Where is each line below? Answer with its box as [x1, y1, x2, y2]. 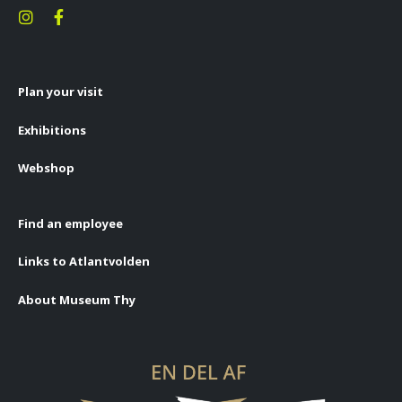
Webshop [18, 160, 74, 177]
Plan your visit [18, 83, 103, 100]
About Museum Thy [18, 291, 135, 308]
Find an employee [18, 214, 123, 232]
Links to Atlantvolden [18, 253, 150, 270]
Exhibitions [18, 121, 86, 138]
